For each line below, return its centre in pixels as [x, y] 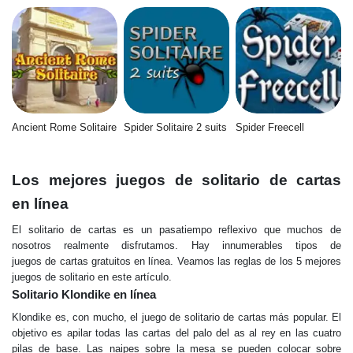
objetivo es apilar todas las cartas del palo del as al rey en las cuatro [176, 333]
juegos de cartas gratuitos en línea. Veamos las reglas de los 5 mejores [176, 261]
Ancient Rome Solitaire [64, 127]
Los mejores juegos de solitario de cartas [176, 180]
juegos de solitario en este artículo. [92, 277]
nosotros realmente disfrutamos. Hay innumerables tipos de [176, 245]
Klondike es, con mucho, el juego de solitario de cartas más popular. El [176, 317]
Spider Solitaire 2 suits [175, 127]
